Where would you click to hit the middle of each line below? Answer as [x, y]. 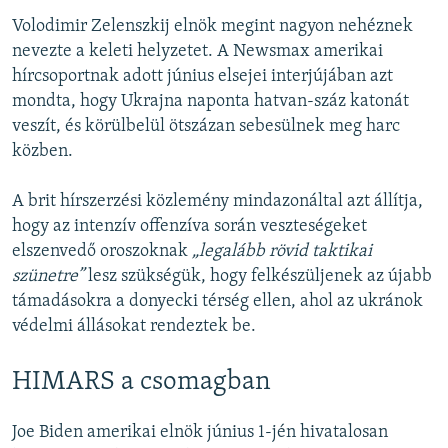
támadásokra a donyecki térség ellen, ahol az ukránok [217, 302]
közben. [42, 152]
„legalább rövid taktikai [282, 252]
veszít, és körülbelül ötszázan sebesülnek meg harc [206, 127]
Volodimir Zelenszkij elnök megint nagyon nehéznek [212, 27]
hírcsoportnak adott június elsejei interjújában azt [202, 77]
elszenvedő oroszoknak [102, 252]
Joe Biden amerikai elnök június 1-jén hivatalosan [200, 433]
